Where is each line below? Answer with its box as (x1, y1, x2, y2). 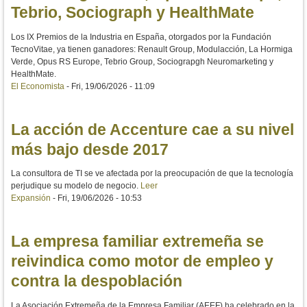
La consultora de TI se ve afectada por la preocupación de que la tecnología (11, 169, 293, 179)
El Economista (11, 81, 64, 91)
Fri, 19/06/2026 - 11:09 (71, 81, 155, 91)
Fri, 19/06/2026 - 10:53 (58, 193, 142, 204)
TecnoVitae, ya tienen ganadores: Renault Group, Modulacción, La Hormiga (11, 44, 293, 54)
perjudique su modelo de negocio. (11, 181, 140, 191)
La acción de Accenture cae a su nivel (11, 120, 294, 138)
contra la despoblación (11, 272, 182, 291)
